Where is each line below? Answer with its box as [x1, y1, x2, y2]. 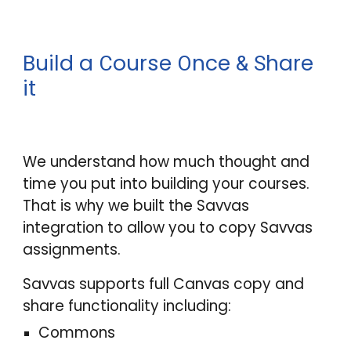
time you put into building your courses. [23, 173, 310, 194]
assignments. [23, 239, 125, 260]
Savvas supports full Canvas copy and [23, 273, 305, 295]
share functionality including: [23, 295, 232, 317]
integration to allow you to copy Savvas [23, 217, 313, 238]
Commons [38, 322, 116, 343]
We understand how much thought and [23, 151, 310, 172]
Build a [23, 49, 100, 78]
